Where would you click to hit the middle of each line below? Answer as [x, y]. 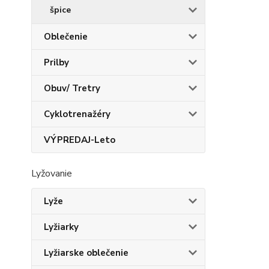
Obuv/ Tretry [72, 88]
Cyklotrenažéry [77, 114]
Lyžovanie [52, 174]
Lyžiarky [61, 227]
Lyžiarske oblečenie [86, 253]
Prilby [56, 62]
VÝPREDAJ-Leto [80, 140]
